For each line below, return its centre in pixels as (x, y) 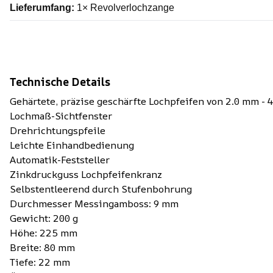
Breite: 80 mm (42, 247)
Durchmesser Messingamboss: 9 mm (94, 204)
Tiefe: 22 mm (40, 262)
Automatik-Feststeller (60, 160)
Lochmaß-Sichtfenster (61, 116)
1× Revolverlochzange (124, 8)
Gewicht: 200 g (44, 218)
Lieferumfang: (42, 8)
